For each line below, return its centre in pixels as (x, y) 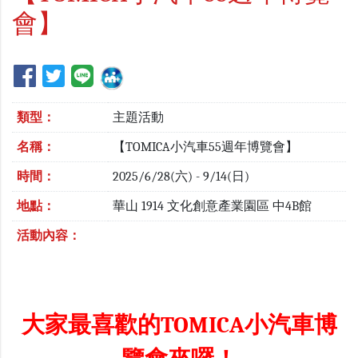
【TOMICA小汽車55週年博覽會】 (206, 147)
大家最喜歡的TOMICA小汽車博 (179, 325)
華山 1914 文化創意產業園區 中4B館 (213, 207)
